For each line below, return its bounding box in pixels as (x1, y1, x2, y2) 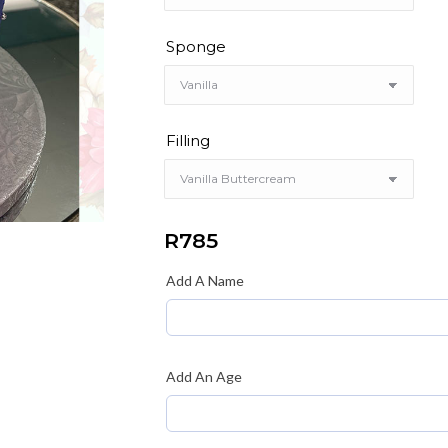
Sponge (166, 37, 226, 56)
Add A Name (166, 272, 244, 289)
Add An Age (166, 368, 242, 385)
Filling (166, 131, 210, 150)
